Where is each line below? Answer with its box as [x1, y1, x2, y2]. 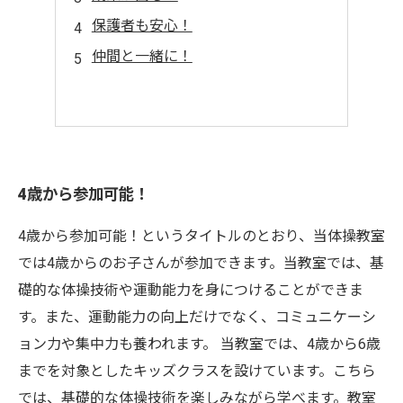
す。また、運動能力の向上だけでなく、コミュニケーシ [18, 309, 376, 326]
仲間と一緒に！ [91, 48, 193, 65]
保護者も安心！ [91, 17, 193, 34]
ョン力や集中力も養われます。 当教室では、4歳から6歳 [18, 336, 381, 353]
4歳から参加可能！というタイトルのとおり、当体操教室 [18, 228, 385, 245]
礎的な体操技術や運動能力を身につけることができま [18, 282, 363, 299]
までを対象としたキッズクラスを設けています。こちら [18, 363, 376, 380]
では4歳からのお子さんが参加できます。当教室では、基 [18, 255, 384, 272]
